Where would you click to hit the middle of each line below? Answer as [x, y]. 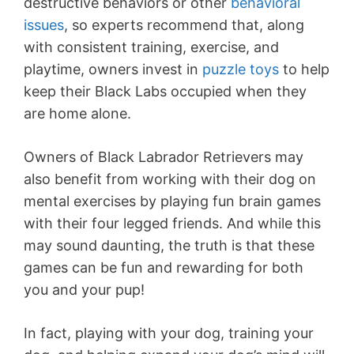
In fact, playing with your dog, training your [169, 333]
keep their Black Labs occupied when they [165, 92]
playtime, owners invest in [113, 70]
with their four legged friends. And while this [172, 224]
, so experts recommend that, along [184, 25]
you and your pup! [84, 290]
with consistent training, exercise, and [151, 47]
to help [304, 70]
